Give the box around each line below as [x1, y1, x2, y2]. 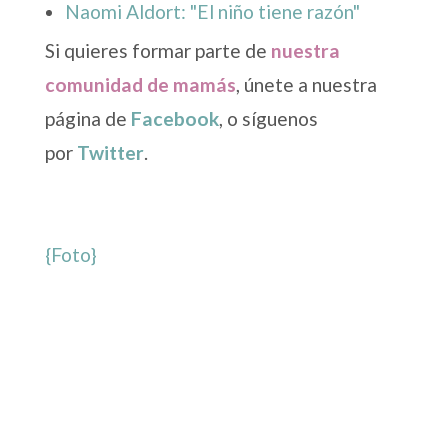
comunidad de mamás [44, 73, 236, 97]
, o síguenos [218, 107, 318, 131]
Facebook [130, 107, 219, 131]
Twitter [76, 141, 144, 165]
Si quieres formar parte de [44, 39, 267, 63]
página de [44, 107, 131, 131]
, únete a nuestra [235, 73, 377, 97]
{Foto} [44, 243, 97, 267]
